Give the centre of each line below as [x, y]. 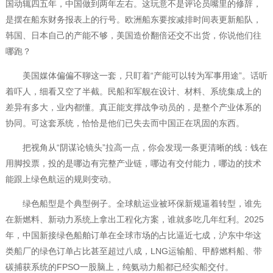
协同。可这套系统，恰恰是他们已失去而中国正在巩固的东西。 [125, 123]
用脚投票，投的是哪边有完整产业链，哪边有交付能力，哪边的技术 [133, 164]
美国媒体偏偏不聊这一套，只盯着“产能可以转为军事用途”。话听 [136, 76]
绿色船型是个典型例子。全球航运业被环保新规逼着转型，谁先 [133, 204]
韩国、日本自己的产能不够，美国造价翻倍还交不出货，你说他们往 [133, 36]
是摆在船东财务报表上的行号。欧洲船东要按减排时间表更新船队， [133, 20]
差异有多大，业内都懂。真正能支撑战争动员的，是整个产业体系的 [133, 108]
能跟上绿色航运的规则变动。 [61, 179]
